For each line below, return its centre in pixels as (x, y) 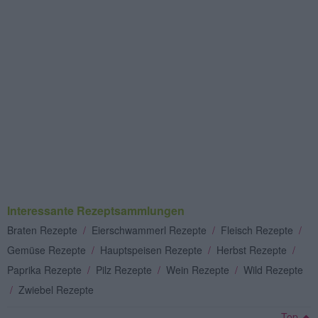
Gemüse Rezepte (48, 250)
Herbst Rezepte (253, 250)
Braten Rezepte (44, 230)
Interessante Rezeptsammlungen (96, 210)
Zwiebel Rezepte (56, 289)
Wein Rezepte (199, 269)
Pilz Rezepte (125, 269)
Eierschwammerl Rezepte (150, 230)
